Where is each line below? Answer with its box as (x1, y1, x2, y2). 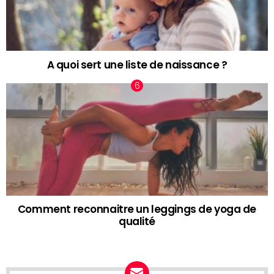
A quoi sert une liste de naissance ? (46, 57, 228, 73)
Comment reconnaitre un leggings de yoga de (17, 202, 257, 217)
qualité (118, 214, 156, 229)
